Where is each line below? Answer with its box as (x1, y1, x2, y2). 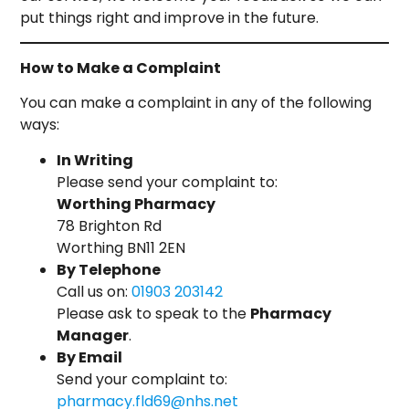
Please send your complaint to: (57, 171, 278, 193)
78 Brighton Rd (57, 215, 163, 236)
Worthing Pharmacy (57, 193, 216, 215)
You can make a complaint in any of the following (20, 92, 372, 114)
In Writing (57, 149, 134, 171)
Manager (57, 324, 130, 346)
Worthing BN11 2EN (57, 236, 186, 258)
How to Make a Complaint (20, 57, 222, 79)
